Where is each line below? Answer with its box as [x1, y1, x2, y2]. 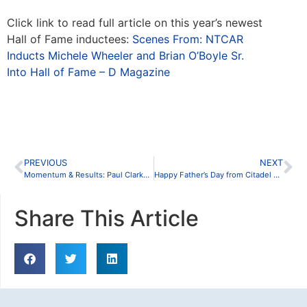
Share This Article [14, 204, 199, 232]
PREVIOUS [24, 157, 67, 168]
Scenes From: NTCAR [132, 32, 243, 46]
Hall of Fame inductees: [7, 32, 132, 46]
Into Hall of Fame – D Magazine [7, 64, 170, 79]
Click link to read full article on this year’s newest [7, 15, 262, 29]
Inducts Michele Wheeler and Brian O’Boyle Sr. [7, 48, 244, 62]
